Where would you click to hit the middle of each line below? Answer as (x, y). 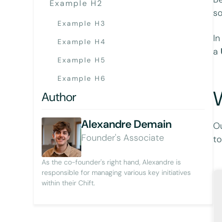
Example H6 (82, 79)
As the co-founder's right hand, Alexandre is (111, 162)
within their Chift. (69, 183)
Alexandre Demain (127, 124)
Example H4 (82, 42)
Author (59, 97)
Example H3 (82, 23)
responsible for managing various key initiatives (116, 172)
